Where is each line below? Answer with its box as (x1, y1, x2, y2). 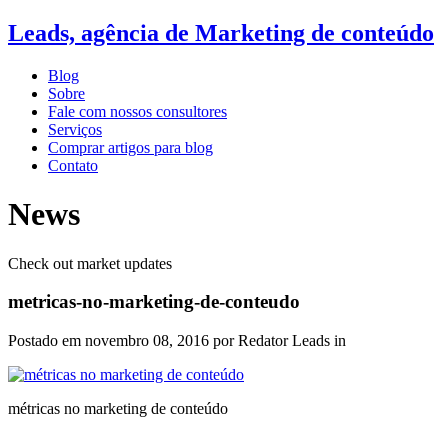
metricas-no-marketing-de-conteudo (8, 291, 300, 313)
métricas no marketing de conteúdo (8, 400, 228, 418)
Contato (48, 156, 98, 174)
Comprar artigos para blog (48, 138, 213, 156)
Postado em (8, 332, 85, 350)
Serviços (48, 120, 102, 138)
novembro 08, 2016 (85, 332, 213, 350)
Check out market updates (8, 254, 172, 272)
